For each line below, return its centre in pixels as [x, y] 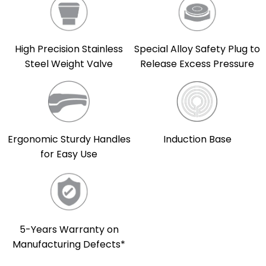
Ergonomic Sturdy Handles [69, 140]
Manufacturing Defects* [69, 245]
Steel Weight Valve [69, 64]
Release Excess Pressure [197, 64]
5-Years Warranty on [69, 230]
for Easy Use [69, 154]
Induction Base [197, 139]
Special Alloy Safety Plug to [197, 49]
